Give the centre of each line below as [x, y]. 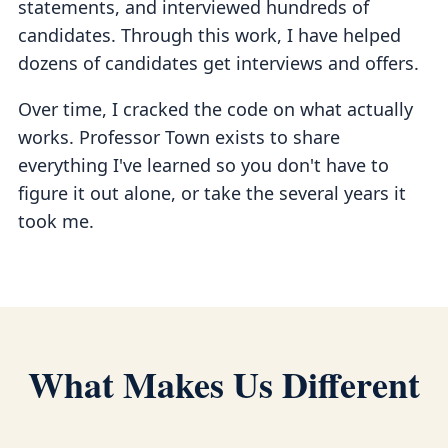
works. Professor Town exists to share [179, 137]
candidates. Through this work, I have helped [209, 35]
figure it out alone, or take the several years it [212, 193]
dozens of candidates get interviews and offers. [218, 63]
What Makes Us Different [224, 384]
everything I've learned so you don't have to [203, 165]
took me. [56, 221]
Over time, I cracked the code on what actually [215, 109]
